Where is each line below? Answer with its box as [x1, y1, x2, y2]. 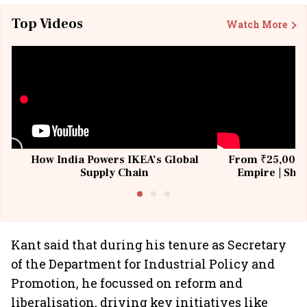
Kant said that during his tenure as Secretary [11, 236, 286, 253]
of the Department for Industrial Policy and [11, 256, 275, 272]
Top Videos [12, 15, 83, 33]
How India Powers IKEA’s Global [30, 153, 199, 167]
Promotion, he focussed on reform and [11, 275, 243, 291]
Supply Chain [80, 166, 149, 180]
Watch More [226, 17, 287, 31]
